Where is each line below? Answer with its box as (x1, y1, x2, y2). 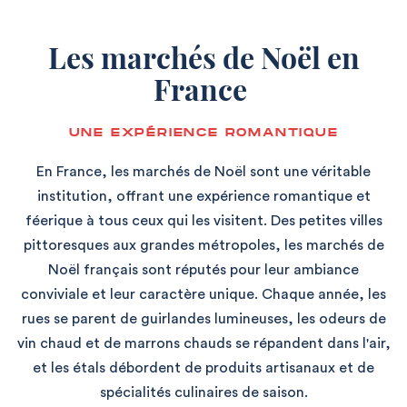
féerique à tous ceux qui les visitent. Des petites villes (25, 213, 382, 228)
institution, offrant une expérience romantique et (36, 188, 371, 203)
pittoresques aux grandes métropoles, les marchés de (23, 237, 384, 253)
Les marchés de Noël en (47, 36, 360, 76)
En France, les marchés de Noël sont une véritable (36, 164, 371, 179)
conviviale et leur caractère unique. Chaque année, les (21, 286, 386, 302)
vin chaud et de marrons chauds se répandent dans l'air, (16, 335, 391, 351)
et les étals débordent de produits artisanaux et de (33, 360, 374, 375)
